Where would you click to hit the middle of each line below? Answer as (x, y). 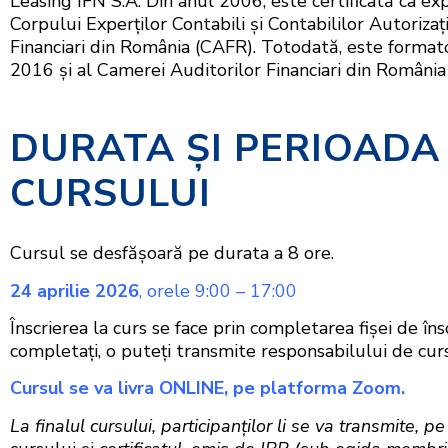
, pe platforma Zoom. (317, 388)
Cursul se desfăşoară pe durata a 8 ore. (172, 253)
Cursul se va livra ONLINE (117, 388)
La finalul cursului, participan (125, 425)
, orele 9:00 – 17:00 (218, 290)
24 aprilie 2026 (74, 290)
